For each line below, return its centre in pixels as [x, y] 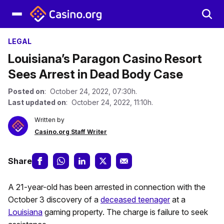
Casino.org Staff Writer [71, 132]
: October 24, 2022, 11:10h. [109, 102]
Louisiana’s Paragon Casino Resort [105, 59]
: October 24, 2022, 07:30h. [91, 91]
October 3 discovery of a [54, 199]
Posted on [26, 91]
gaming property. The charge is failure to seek [125, 212]
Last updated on [37, 102]
